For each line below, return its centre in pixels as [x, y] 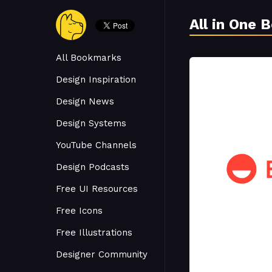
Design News [85, 101]
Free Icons [79, 211]
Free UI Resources [97, 189]
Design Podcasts [93, 167]
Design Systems [91, 123]
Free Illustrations [94, 233]
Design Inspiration [96, 80]
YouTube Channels [96, 145]
